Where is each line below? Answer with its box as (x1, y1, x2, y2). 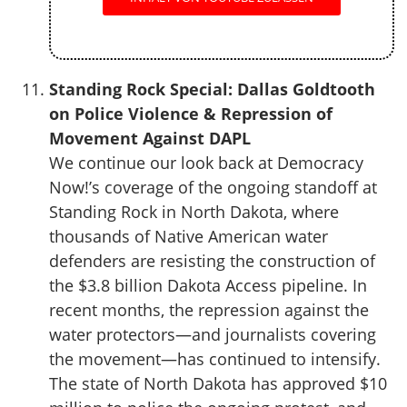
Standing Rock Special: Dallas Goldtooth (49, 78, 375, 100)
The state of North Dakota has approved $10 (49, 372, 387, 394)
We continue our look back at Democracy (49, 152, 363, 174)
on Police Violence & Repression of (49, 103, 333, 124)
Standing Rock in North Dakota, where (49, 201, 339, 223)
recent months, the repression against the (49, 299, 369, 321)
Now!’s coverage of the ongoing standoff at (49, 176, 377, 198)
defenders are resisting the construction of (49, 250, 375, 272)
